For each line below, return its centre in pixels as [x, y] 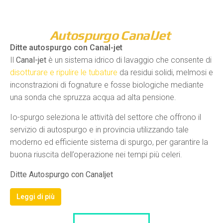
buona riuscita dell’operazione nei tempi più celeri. [96, 154]
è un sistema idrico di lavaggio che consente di [129, 60]
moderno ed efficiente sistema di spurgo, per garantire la [109, 142]
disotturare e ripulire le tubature [64, 72]
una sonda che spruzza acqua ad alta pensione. [93, 97]
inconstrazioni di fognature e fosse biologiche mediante [107, 85]
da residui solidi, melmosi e [165, 72]
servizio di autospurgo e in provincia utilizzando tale [99, 129]
